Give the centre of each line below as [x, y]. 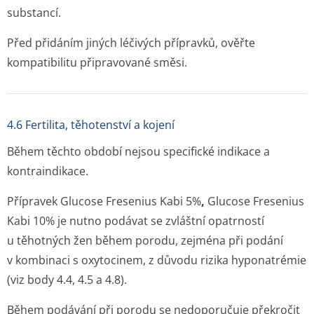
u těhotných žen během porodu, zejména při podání [145, 240]
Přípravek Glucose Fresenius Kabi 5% [104, 201]
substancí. [34, 13]
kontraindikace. [48, 171]
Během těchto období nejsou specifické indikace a [138, 151]
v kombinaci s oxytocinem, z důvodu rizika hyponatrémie [157, 260]
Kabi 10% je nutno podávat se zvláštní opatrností [136, 221]
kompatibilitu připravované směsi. [97, 62]
